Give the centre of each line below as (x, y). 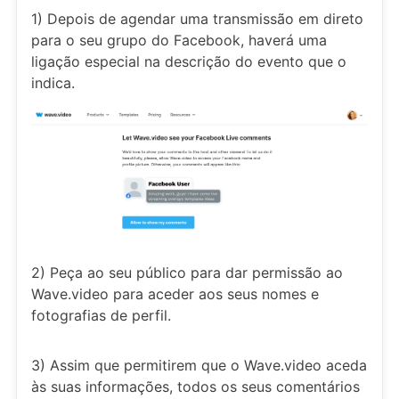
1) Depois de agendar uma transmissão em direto (197, 19)
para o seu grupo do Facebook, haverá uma (179, 40)
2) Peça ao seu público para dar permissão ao (187, 272)
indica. (53, 83)
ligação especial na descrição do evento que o (189, 61)
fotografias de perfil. (101, 315)
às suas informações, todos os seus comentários (195, 386)
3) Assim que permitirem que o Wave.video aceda (199, 365)
